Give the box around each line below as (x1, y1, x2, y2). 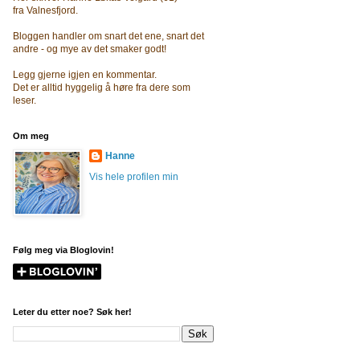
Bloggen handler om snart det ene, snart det (13, 31, 204, 42)
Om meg (13, 131, 49, 141)
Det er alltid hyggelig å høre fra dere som (13, 82, 190, 93)
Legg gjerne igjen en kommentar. (13, 69, 157, 80)
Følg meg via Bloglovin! (13, 245, 114, 255)
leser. (13, 95, 36, 106)
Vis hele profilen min (89, 171, 178, 182)
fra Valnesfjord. (13, 5, 78, 16)
